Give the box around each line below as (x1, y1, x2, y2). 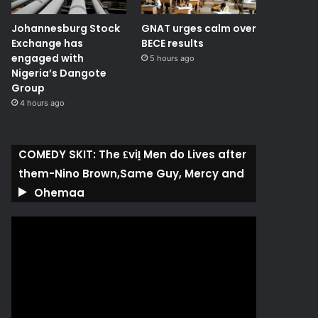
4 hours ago (20, 98, 65, 109)
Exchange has (11, 36, 84, 51)
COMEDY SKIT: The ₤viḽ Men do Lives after (18, 147, 247, 163)
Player (11, 232, 38, 244)
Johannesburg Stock (11, 21, 121, 36)
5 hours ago (149, 53, 194, 64)
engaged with (11, 51, 84, 66)
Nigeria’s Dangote (11, 66, 107, 81)
